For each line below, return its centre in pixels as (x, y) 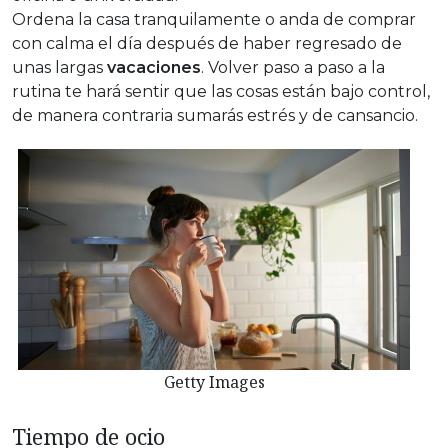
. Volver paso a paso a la (293, 68)
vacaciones (154, 68)
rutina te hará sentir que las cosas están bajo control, (221, 92)
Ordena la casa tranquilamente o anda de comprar (214, 20)
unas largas (59, 68)
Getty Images (214, 381)
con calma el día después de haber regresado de (207, 44)
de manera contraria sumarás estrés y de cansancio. (215, 116)
